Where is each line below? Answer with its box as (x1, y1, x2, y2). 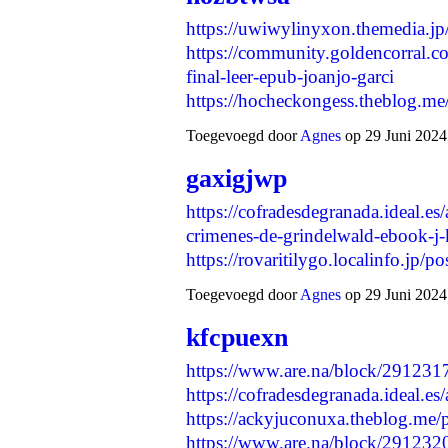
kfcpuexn (186, 323, 288, 353)
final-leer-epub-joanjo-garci (186, 65, 394, 87)
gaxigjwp (186, 163, 287, 193)
